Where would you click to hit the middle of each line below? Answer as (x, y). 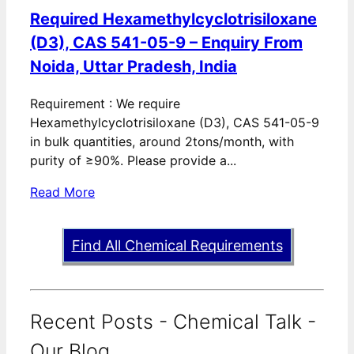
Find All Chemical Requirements (177, 246)
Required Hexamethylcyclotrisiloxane (173, 19)
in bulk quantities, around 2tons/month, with (162, 142)
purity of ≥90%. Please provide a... (133, 161)
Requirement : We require (105, 104)
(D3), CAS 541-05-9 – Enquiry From (166, 43)
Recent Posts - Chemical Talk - (173, 321)
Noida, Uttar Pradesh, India (134, 67)
